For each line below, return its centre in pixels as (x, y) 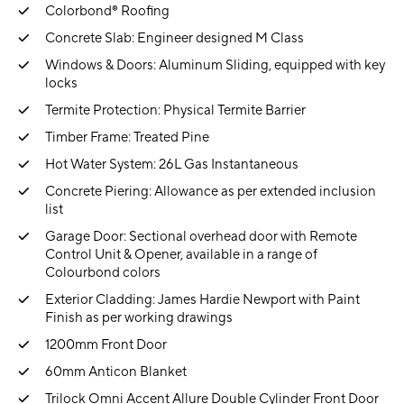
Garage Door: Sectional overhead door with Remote (201, 236)
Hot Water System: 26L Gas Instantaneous (172, 164)
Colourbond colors (103, 272)
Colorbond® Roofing (107, 11)
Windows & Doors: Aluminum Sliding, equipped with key (215, 65)
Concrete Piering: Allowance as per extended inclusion (211, 191)
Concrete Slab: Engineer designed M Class (174, 38)
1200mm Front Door (106, 344)
